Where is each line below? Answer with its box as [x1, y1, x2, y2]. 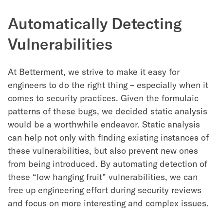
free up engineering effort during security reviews [8, 184, 201, 196]
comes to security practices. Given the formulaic [8, 92, 199, 104]
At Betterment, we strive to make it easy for [8, 66, 180, 77]
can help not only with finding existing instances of [8, 132, 209, 143]
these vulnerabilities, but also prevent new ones [8, 145, 198, 156]
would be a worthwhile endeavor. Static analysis [8, 119, 200, 130]
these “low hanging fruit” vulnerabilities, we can [8, 171, 198, 182]
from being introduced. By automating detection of [8, 158, 207, 169]
